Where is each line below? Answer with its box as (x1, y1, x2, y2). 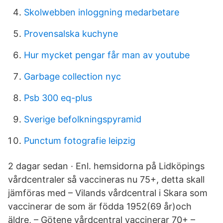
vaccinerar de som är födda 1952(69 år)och (8, 201, 192, 212)
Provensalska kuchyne (24, 28, 118, 39)
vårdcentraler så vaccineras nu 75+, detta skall (8, 174, 205, 185)
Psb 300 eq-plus (24, 93, 92, 103)
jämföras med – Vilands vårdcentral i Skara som (8, 188, 208, 198)
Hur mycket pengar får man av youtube (24, 50, 190, 60)
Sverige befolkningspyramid (24, 114, 141, 124)
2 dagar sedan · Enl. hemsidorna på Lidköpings (8, 161, 205, 171)
